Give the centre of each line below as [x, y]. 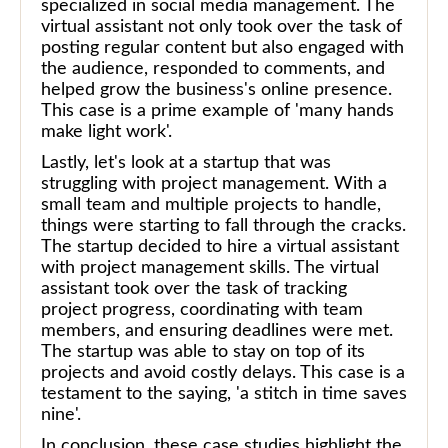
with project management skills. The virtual [210, 267]
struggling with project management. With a [214, 183]
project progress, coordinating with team [202, 309]
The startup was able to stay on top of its [203, 351]
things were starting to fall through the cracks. [223, 225]
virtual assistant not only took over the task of [221, 26]
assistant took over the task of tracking [194, 288]
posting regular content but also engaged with [222, 47]
